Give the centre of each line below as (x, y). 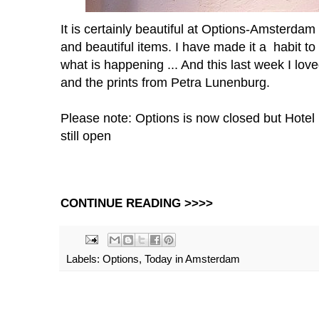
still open (86, 135)
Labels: (84, 258)
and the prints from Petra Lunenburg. (165, 82)
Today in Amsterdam (192, 258)
